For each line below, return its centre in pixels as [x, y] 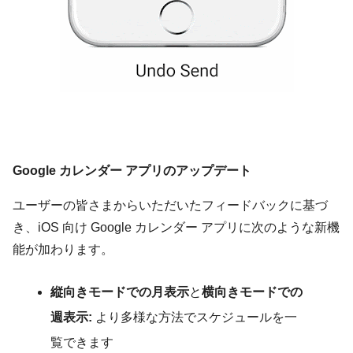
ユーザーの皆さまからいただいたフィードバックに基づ [170, 206]
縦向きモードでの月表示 [120, 292]
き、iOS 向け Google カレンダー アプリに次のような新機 [176, 228]
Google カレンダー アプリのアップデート [132, 171]
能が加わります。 [63, 250]
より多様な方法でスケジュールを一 [195, 318]
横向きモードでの [252, 292]
